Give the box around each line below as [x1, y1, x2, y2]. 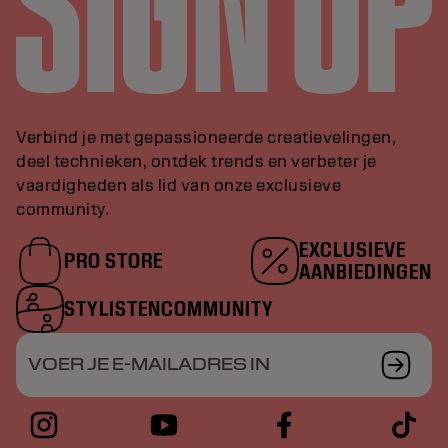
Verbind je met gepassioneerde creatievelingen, [16, 127, 396, 149]
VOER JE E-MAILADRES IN [28, 354, 270, 376]
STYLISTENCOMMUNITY [64, 295, 274, 323]
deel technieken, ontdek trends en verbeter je [16, 151, 377, 173]
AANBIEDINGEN [299, 258, 432, 286]
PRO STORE [64, 247, 163, 275]
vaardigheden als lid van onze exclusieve [16, 175, 341, 197]
